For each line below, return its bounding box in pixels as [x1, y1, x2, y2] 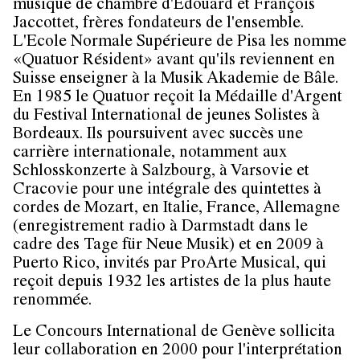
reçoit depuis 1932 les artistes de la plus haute [13, 274, 331, 292]
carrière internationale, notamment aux [13, 145, 287, 162]
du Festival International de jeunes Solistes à [13, 108, 320, 125]
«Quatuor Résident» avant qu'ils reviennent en [13, 52, 335, 70]
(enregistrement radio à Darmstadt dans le [13, 219, 308, 236]
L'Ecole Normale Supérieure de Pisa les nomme [13, 34, 346, 51]
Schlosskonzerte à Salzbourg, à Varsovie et [13, 163, 309, 181]
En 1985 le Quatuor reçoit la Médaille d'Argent [13, 89, 342, 107]
